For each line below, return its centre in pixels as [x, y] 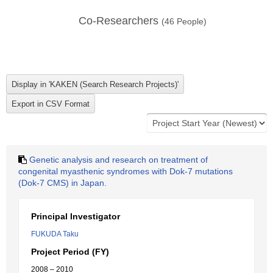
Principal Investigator [76, 216]
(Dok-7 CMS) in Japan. [62, 183]
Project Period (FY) [70, 252]
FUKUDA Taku [55, 234]
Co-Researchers [120, 21]
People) [190, 21]
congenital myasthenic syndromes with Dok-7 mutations [126, 171]
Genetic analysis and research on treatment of [119, 160]
